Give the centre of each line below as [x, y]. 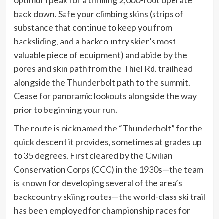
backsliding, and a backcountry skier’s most [95, 41]
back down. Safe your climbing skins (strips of [98, 13]
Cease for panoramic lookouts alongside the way [105, 96]
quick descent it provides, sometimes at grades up [108, 142]
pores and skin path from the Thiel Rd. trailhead [103, 68]
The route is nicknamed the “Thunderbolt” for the [108, 128]
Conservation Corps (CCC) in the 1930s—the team [108, 169]
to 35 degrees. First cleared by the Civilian [93, 155]
